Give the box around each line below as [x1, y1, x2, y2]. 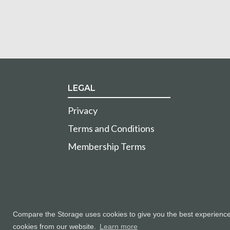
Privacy [68, 105, 98, 117]
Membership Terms [68, 141, 146, 152]
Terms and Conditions [68, 123, 155, 135]
